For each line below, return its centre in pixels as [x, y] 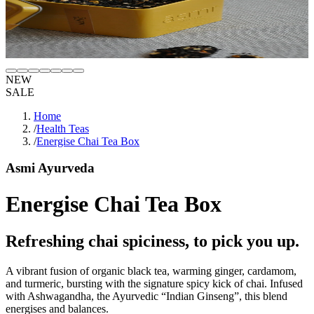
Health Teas [63, 128]
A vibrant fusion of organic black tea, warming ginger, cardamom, [151, 271]
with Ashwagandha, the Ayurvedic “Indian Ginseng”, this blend [146, 296]
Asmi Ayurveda [50, 168]
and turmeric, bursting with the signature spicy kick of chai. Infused [154, 284]
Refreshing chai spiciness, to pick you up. [152, 241]
